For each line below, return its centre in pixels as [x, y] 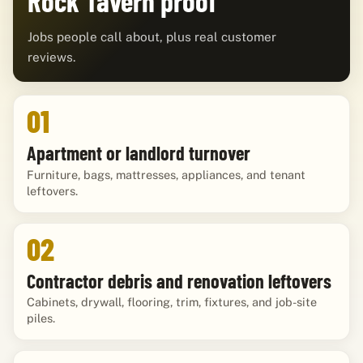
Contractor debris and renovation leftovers [179, 280]
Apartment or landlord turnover [139, 153]
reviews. [52, 56]
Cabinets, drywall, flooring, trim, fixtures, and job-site [172, 302]
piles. [41, 318]
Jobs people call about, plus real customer [152, 36]
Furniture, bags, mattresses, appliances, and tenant [166, 174]
